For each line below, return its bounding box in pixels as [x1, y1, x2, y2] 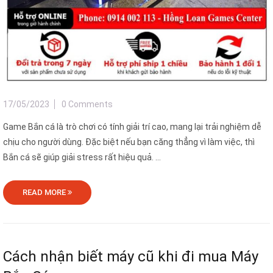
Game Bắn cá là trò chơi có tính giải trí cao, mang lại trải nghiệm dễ [3, 122, 261, 132]
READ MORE [23, 188, 68, 197]
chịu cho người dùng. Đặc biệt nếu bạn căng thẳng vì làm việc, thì [3, 137, 255, 147]
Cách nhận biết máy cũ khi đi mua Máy [3, 248, 258, 266]
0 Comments [62, 99, 113, 110]
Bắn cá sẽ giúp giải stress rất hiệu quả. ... [3, 152, 161, 163]
